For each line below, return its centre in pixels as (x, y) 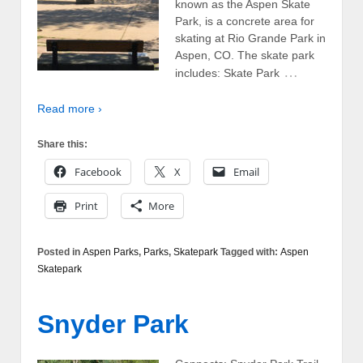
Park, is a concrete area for (245, 21)
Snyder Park (113, 324)
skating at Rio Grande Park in (250, 38)
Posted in (60, 252)
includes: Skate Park (227, 73)
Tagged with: (249, 252)
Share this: (62, 145)
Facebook (98, 172)
